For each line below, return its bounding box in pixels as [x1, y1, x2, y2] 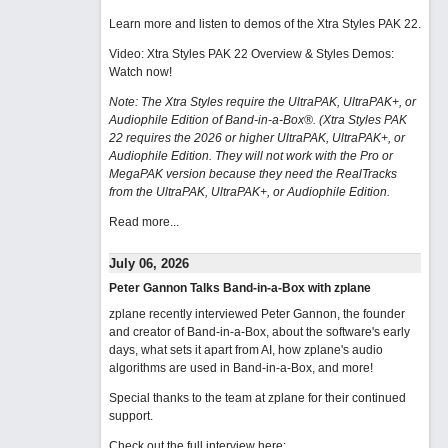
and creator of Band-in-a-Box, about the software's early [108, 325, 410, 339]
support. [108, 409, 153, 423]
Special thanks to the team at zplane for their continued [108, 391, 406, 405]
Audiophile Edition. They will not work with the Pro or [108, 149, 393, 163]
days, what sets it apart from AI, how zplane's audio [108, 343, 383, 357]
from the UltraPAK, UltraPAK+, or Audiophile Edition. [108, 185, 390, 199]
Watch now [108, 65, 169, 79]
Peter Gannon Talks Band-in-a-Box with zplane [108, 281, 371, 295]
